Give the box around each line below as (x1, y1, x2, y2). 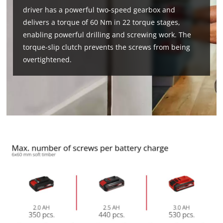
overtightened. (23, 55, 72, 65)
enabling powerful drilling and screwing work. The (23, 30, 192, 40)
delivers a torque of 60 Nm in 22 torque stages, (23, 17, 181, 27)
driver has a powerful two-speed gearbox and (23, 5, 176, 15)
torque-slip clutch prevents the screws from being (23, 42, 191, 52)
